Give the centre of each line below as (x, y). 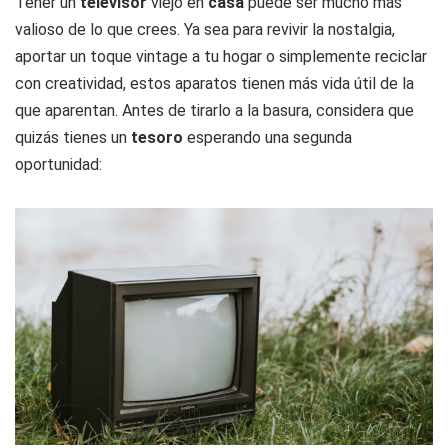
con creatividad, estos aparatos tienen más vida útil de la (214, 83)
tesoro (159, 137)
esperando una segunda (269, 137)
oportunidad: (58, 164)
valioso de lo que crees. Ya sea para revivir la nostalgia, (205, 29)
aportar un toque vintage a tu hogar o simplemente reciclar (221, 56)
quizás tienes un (73, 137)
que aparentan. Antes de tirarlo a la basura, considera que (214, 110)
